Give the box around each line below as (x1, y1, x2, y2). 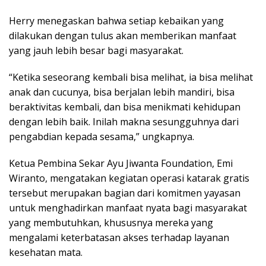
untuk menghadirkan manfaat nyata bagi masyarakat (9, 201, 247, 214)
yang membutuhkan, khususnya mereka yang (9, 216, 213, 229)
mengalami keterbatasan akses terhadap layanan (9, 230, 229, 244)
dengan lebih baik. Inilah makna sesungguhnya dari (9, 115, 239, 128)
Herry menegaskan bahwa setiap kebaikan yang (9, 14, 224, 27)
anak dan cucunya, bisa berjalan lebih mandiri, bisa (9, 85, 235, 99)
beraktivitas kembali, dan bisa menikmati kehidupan (9, 100, 240, 113)
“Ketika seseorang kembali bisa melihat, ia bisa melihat (9, 70, 253, 84)
